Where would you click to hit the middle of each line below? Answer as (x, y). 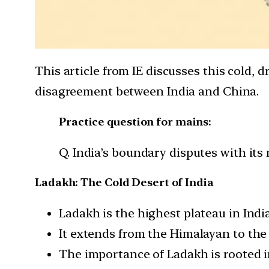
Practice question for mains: (135, 121)
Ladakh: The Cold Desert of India (124, 183)
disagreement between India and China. (147, 91)
